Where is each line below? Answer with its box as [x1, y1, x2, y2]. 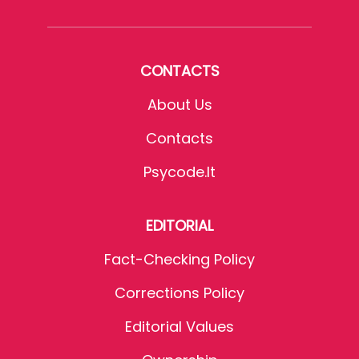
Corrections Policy [115, 282, 244, 303]
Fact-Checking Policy [104, 248, 255, 269]
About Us [147, 94, 212, 115]
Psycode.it [143, 161, 216, 182]
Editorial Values [125, 316, 234, 337]
